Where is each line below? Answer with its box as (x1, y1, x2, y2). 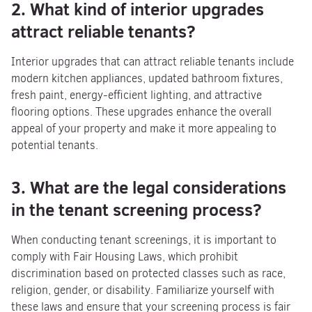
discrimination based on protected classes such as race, (11, 266, 286, 281)
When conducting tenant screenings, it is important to (11, 233, 276, 247)
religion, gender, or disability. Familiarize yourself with (11, 283, 274, 297)
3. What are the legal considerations (11, 175, 286, 199)
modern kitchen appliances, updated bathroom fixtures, (11, 71, 283, 86)
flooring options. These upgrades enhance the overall (11, 104, 272, 119)
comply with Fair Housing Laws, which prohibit (11, 249, 238, 264)
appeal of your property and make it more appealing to (11, 121, 276, 136)
